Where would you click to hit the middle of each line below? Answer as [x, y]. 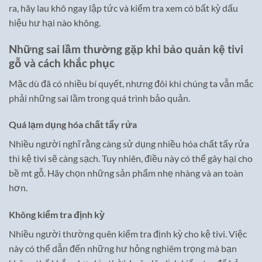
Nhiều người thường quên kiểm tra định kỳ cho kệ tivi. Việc [128, 234]
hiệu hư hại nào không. [55, 23]
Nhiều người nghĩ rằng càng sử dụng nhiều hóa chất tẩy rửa [129, 144]
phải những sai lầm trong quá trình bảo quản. [99, 98]
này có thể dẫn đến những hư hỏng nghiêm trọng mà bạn [123, 249]
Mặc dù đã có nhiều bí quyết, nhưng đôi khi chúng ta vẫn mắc [131, 83]
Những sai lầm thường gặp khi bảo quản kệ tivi [126, 49]
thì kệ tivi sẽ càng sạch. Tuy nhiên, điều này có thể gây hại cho [131, 158]
